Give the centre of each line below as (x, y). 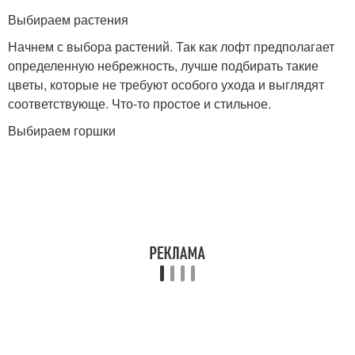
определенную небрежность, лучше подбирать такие (163, 65)
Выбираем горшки (62, 130)
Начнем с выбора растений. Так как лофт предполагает (171, 46)
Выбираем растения (68, 19)
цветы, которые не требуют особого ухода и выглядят (166, 84)
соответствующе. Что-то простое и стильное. (139, 103)
